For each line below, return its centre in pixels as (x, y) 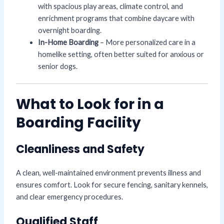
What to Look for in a (90, 104)
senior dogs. (57, 66)
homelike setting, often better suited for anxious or (121, 54)
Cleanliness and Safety (80, 149)
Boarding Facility (78, 122)
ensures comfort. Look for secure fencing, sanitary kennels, (112, 184)
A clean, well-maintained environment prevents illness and (108, 172)
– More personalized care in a (147, 42)
